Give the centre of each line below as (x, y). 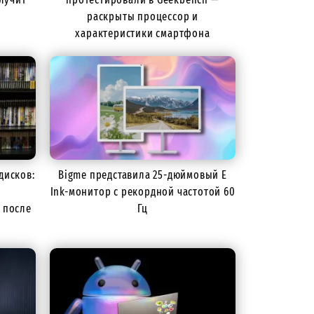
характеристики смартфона (143, 33)
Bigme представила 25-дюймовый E (143, 175)
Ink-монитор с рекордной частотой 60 (143, 191)
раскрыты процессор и (143, 16)
